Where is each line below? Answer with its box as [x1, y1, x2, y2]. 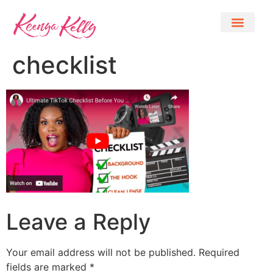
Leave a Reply [6, 208, 151, 236]
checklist [12, 50, 117, 80]
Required [199, 246, 239, 259]
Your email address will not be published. [6, 246, 196, 259]
